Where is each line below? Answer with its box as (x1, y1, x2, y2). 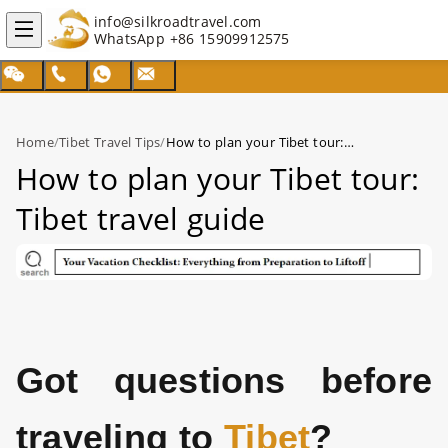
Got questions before (16, 360, 432, 402)
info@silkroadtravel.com (94, 12, 262, 31)
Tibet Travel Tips (59, 133, 161, 151)
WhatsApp (94, 29, 170, 48)
